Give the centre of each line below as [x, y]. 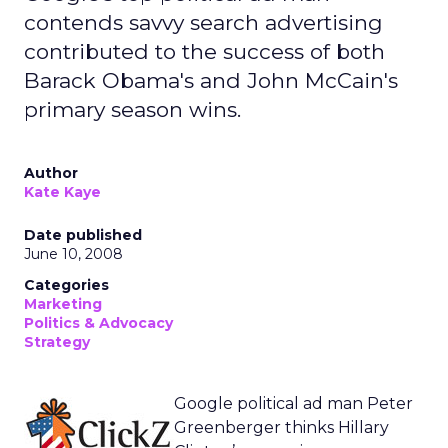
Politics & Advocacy [98, 323]
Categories [66, 285]
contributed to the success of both [204, 51]
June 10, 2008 [73, 254]
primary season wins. [132, 109]
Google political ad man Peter [293, 403]
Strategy [57, 342]
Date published [83, 235]
